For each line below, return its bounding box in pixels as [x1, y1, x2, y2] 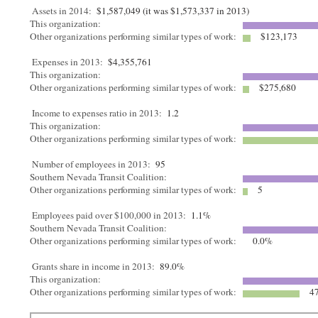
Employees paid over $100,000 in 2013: [32, 209, 187, 221]
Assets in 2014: [32, 4, 92, 17]
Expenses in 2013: [32, 55, 104, 68]
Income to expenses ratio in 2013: [32, 106, 163, 119]
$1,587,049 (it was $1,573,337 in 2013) [94, 4, 250, 17]
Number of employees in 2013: [32, 158, 151, 170]
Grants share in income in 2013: [32, 260, 155, 273]
